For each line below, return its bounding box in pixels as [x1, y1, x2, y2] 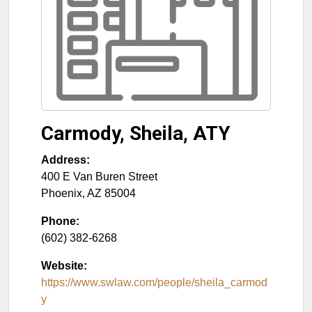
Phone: [41, 215, 79, 228]
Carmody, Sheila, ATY [41, 122, 231, 146]
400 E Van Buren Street [41, 171, 157, 183]
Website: [41, 260, 87, 272]
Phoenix [41, 187, 82, 200]
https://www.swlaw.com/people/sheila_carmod [41, 276, 267, 289]
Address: [41, 154, 90, 166]
